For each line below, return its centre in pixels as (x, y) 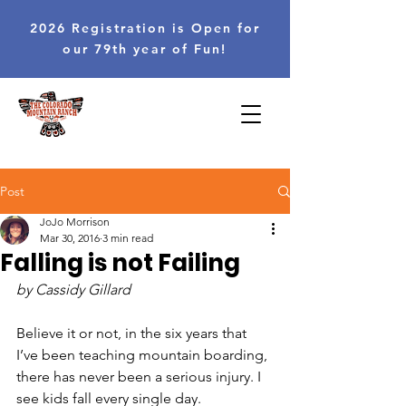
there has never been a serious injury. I (140, 377)
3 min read (128, 238)
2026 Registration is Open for (145, 28)
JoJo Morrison (75, 222)
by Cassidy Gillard (73, 290)
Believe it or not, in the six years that (133, 333)
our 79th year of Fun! (145, 49)
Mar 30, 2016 (70, 238)
